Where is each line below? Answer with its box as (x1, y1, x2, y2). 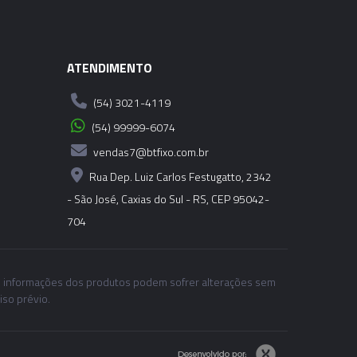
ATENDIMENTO (66, 58, 152, 78)
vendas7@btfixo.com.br (90, 143, 209, 161)
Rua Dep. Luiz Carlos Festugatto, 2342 (86, 168, 272, 186)
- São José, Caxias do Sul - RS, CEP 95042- (66, 190, 269, 208)
